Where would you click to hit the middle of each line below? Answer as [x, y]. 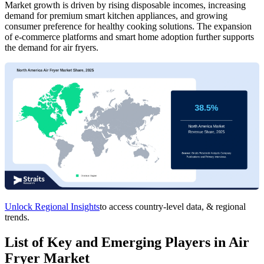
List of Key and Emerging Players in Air [127, 242]
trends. [17, 217]
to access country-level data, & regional [173, 207]
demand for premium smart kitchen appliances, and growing [116, 16]
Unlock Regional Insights [52, 207]
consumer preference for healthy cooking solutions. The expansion [128, 27]
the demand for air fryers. [52, 48]
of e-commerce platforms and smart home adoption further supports [129, 37]
